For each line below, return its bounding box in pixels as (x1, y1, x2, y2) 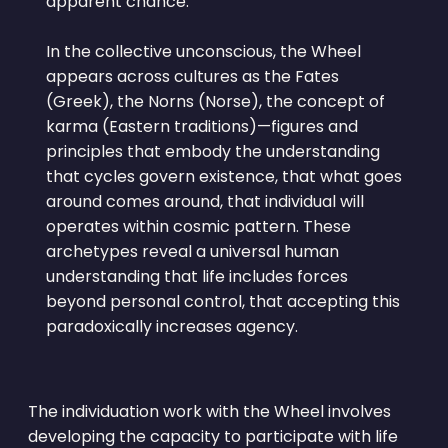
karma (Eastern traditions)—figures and (45, 114, 358, 138)
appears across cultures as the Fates (45, 64, 339, 88)
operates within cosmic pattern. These (45, 214, 351, 238)
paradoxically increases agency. (45, 314, 298, 338)
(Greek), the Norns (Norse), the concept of (45, 89, 385, 113)
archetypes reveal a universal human (45, 239, 339, 263)
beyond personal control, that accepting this (45, 289, 400, 313)
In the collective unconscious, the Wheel (45, 39, 361, 63)
